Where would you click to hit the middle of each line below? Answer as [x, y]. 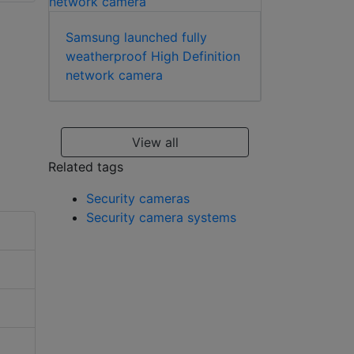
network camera [114, 75]
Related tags [86, 166]
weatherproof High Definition [153, 56]
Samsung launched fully [136, 37]
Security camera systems [161, 217]
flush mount [95, 15]
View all [155, 142]
